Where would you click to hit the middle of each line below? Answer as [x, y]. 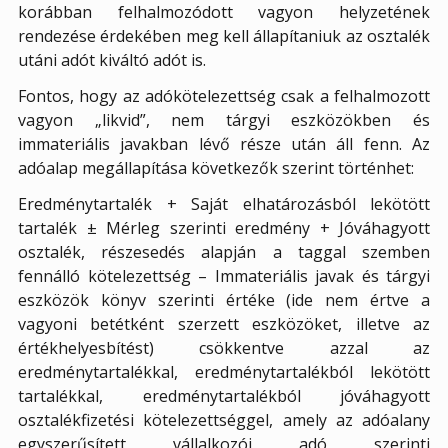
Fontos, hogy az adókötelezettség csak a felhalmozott [224, 96]
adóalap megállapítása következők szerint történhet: [216, 168]
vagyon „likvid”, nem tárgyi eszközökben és [224, 120]
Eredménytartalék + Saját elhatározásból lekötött [224, 204]
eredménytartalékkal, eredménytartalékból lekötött [224, 372]
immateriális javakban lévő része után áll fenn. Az [224, 144]
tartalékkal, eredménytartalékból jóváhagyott [224, 396]
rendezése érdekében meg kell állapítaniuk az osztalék [224, 36]
